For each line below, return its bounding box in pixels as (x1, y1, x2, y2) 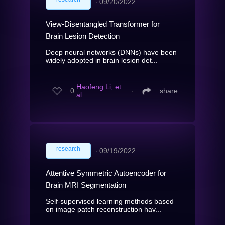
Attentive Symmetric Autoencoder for (46, 168, 166, 177)
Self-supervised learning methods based (46, 197, 174, 205)
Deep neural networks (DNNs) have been (46, 48, 177, 56)
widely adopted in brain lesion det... (46, 56, 158, 64)
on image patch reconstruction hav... (46, 205, 161, 213)
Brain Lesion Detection (46, 31, 120, 40)
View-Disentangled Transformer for (46, 19, 160, 28)
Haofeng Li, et (76, 83, 121, 91)
